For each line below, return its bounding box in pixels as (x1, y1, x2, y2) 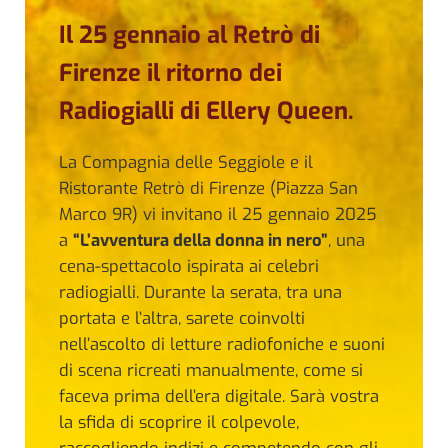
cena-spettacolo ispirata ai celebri (58, 255, 319, 278)
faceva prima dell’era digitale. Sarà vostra (58, 385, 379, 408)
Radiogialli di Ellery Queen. (58, 94, 354, 127)
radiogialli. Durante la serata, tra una (58, 281, 342, 304)
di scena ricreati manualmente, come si (58, 359, 363, 382)
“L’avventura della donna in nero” (72, 229, 328, 252)
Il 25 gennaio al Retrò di (58, 18, 320, 51)
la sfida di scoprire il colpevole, (58, 411, 299, 434)
